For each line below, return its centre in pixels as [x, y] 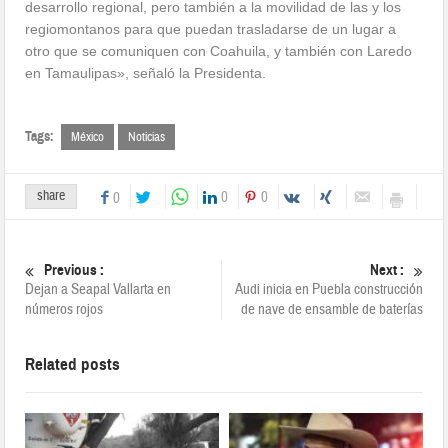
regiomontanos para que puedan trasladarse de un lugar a [211, 29]
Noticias [147, 137]
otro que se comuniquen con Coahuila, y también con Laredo [219, 51]
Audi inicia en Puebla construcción [328, 290]
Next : [386, 270]
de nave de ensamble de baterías [331, 310]
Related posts [73, 365]
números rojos [64, 310]
